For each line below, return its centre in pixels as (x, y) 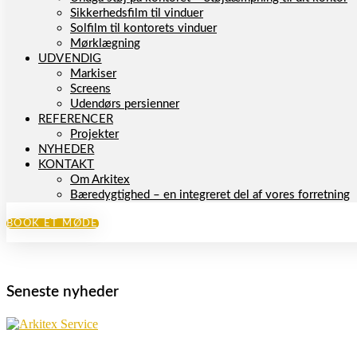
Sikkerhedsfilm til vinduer (137, 13)
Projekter (94, 134)
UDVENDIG (70, 59)
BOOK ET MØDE (53, 224)
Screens (90, 89)
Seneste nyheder (63, 292)
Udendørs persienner (125, 104)
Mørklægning (105, 43)
